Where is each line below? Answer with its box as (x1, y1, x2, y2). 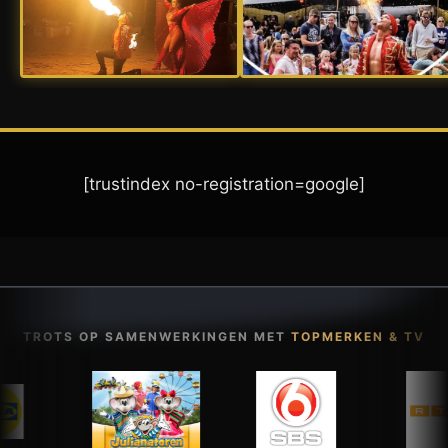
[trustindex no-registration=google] (83, 174, 365, 194)
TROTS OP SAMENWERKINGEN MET (23, 329, 291, 344)
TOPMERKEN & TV (291, 329, 425, 344)
